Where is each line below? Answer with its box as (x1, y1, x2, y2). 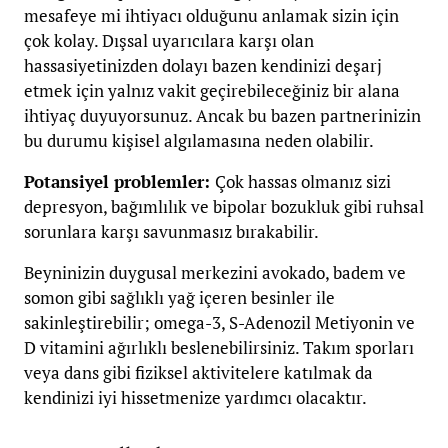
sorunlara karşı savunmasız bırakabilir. (24, 220, 319, 244)
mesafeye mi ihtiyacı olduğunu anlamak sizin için (24, 4, 399, 28)
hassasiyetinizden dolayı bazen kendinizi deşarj (24, 54, 382, 78)
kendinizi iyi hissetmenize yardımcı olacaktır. (24, 386, 367, 410)
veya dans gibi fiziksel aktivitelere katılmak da (24, 361, 373, 385)
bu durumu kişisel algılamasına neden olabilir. (24, 129, 374, 153)
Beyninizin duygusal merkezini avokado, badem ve (24, 261, 406, 285)
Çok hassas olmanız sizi (215, 170, 391, 194)
